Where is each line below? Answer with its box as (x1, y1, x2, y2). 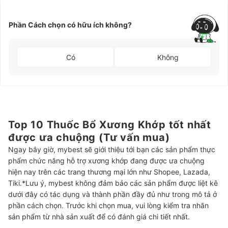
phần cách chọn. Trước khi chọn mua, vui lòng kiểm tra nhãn (8, 201, 209, 210)
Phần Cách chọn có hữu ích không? (9, 20, 132, 29)
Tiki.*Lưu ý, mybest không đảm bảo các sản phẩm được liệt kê (8, 179, 218, 188)
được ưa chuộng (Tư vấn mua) (8, 131, 170, 144)
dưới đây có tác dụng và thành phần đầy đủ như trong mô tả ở (8, 190, 217, 199)
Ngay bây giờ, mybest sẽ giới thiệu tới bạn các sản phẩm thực (8, 145, 215, 154)
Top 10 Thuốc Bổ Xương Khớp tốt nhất (8, 119, 211, 131)
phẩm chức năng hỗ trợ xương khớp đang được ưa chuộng (8, 156, 205, 165)
